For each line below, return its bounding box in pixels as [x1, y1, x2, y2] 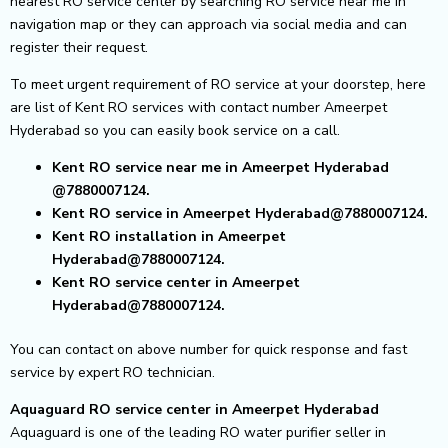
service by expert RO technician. [10, 362, 215, 382]
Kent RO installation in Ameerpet [52, 226, 286, 246]
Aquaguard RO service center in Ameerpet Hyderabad [10, 399, 379, 419]
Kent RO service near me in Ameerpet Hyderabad [52, 157, 389, 177]
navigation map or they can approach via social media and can [10, 14, 407, 34]
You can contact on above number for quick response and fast [10, 339, 407, 359]
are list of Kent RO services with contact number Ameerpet [10, 97, 387, 117]
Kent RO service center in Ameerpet [52, 272, 300, 292]
